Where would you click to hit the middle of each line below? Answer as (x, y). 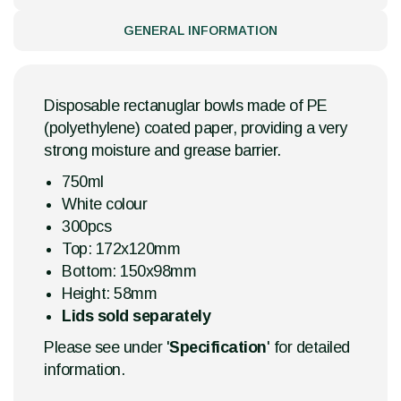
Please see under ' (107, 348)
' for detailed (308, 348)
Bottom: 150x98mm (129, 272)
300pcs (86, 227)
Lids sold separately (138, 316)
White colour (104, 205)
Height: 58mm (109, 294)
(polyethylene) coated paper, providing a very (196, 128)
